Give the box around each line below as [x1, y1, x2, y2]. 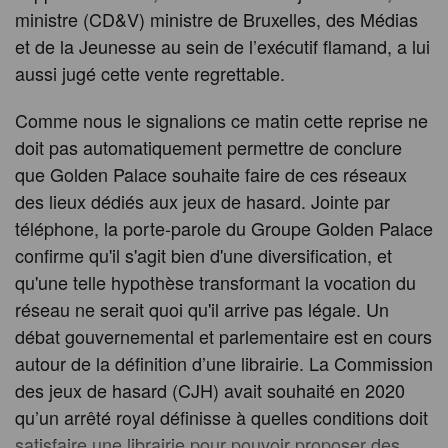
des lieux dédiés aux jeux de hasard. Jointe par [15, 188, 390, 215]
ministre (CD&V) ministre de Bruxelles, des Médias [15, 6, 418, 33]
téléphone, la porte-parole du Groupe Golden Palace [15, 215, 433, 242]
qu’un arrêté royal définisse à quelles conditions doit [15, 404, 428, 431]
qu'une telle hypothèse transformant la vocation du [15, 269, 416, 296]
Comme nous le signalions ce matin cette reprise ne [15, 107, 428, 134]
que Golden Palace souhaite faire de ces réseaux [15, 161, 407, 188]
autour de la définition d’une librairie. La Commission [15, 350, 433, 377]
